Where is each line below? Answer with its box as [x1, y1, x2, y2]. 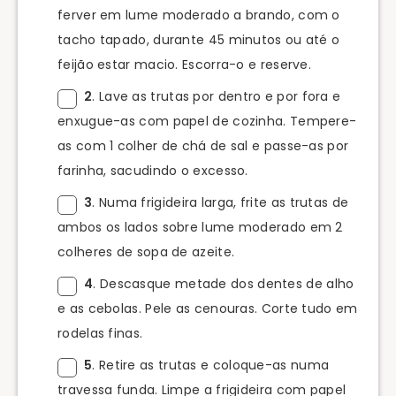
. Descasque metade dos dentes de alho [93, 274, 354, 293]
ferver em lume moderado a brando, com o [57, 5, 340, 24]
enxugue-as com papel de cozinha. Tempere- [57, 111, 357, 130]
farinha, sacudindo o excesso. [57, 161, 248, 179]
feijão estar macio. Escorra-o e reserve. [57, 55, 312, 73]
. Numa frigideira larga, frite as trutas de [92, 193, 349, 211]
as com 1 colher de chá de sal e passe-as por [57, 136, 349, 155]
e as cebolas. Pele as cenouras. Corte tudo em [57, 299, 358, 317]
